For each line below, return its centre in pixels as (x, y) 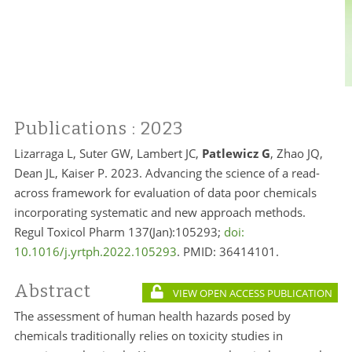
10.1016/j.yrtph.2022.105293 (95, 251)
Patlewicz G (236, 153)
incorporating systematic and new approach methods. (159, 212)
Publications (73, 128)
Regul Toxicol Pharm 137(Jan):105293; (119, 232)
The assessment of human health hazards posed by (152, 316)
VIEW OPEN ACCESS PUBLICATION (252, 293)
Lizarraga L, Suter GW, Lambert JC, (108, 153)
